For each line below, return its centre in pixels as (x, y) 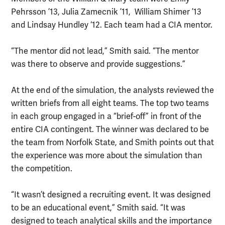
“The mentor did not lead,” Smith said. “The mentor (105, 51)
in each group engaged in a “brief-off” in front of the (106, 117)
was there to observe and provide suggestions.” (98, 65)
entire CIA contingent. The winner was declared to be (110, 130)
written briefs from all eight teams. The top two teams (110, 104)
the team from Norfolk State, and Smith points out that (113, 143)
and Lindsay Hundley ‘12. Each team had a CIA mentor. (112, 25)
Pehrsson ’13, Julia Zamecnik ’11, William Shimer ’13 (106, 12)
